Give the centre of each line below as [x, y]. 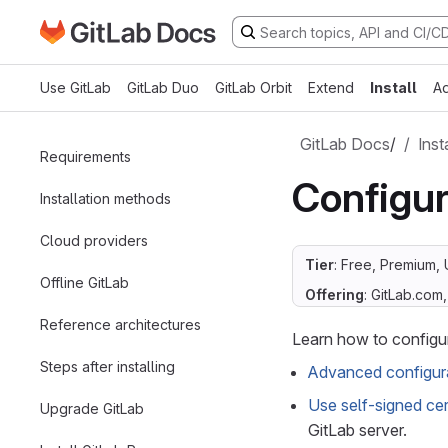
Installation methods [105, 198]
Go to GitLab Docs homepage [147, 31]
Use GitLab [75, 87]
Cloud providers [94, 240]
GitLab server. [357, 430]
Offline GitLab [84, 282]
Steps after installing [107, 366]
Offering [334, 294]
